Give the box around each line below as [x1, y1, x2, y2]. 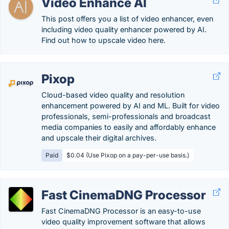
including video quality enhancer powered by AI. [41, 25, 207, 34]
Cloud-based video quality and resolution [41, 90, 185, 99]
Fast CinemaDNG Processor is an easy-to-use [41, 207, 201, 215]
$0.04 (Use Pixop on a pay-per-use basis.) [66, 151, 189, 159]
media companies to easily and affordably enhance [41, 123, 216, 131]
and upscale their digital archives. [41, 133, 156, 142]
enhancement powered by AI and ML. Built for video [41, 101, 220, 110]
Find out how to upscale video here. [41, 36, 166, 44]
